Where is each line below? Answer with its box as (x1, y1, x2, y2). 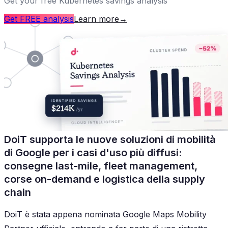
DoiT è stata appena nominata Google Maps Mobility (4, 209, 207, 219)
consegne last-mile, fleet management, (4, 159, 197, 172)
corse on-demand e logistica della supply (4, 173, 205, 185)
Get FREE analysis (4, 13, 74, 24)
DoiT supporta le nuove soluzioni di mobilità (4, 133, 216, 146)
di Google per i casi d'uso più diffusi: (4, 146, 182, 159)
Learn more (74, 13, 119, 24)
